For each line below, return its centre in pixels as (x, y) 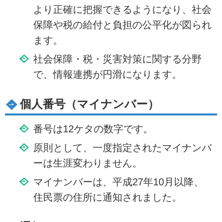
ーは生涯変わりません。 (87, 163)
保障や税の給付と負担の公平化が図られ (122, 25)
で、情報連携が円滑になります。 (107, 75)
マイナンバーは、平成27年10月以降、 (118, 182)
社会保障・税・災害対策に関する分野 (117, 59)
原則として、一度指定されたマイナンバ (122, 148)
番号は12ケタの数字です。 (93, 129)
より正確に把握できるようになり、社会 (122, 10)
